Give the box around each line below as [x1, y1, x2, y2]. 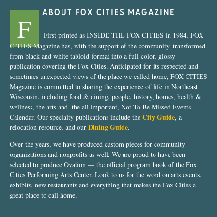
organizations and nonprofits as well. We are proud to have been [10, 150, 185, 159]
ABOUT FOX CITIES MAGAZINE [42, 6, 175, 17]
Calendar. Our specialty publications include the [10, 112, 142, 122]
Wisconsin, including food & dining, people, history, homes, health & [10, 92, 201, 101]
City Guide [142, 111, 175, 122]
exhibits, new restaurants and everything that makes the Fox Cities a [10, 180, 196, 190]
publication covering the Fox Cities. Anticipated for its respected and [10, 61, 198, 71]
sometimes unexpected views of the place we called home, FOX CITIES [10, 71, 207, 81]
